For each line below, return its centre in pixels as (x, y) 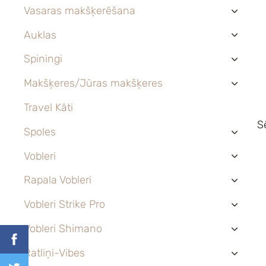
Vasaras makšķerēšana (80, 10)
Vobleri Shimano (63, 228)
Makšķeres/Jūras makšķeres (93, 83)
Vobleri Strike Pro (64, 205)
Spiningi (43, 59)
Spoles (40, 132)
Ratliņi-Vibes (54, 253)
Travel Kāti (48, 107)
